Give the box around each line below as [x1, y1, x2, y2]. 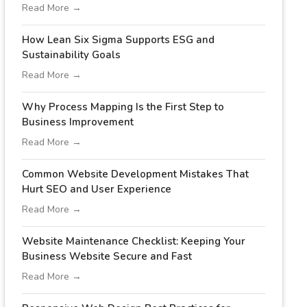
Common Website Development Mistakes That [21, 167, 249, 181]
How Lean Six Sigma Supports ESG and [21, 33, 214, 47]
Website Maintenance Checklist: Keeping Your [21, 234, 245, 248]
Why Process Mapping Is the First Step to [21, 100, 224, 114]
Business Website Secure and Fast [21, 249, 192, 263]
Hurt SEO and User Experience [21, 182, 171, 196]
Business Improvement [21, 115, 134, 129]
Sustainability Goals [21, 48, 121, 62]
